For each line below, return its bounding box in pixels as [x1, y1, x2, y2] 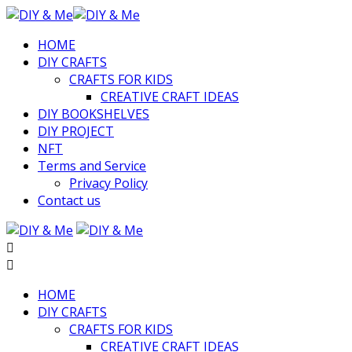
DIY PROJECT [38, 123, 114, 140]
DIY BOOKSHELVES [38, 105, 149, 123]
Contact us [38, 192, 101, 209]
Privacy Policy [69, 174, 148, 192]
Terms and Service [38, 157, 146, 174]
